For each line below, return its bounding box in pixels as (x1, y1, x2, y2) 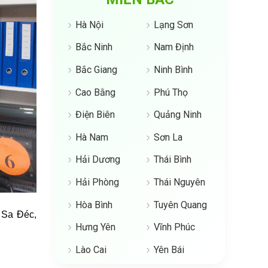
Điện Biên (75, 109, 115, 121)
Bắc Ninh (75, 41, 112, 53)
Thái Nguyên (153, 176, 205, 188)
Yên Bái (153, 243, 184, 255)
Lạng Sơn (153, 19, 193, 31)
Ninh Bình (153, 64, 193, 76)
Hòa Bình (75, 199, 112, 211)
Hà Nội (75, 19, 103, 31)
